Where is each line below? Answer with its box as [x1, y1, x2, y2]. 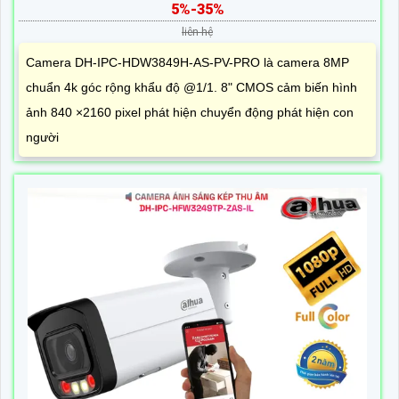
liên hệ [182, 26, 213, 39]
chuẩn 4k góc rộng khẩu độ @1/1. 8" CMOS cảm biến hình [26, 80, 357, 95]
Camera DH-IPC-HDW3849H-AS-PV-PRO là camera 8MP [26, 55, 349, 70]
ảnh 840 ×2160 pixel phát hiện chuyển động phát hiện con [26, 105, 354, 120]
